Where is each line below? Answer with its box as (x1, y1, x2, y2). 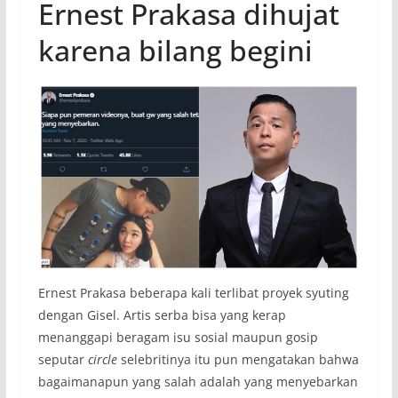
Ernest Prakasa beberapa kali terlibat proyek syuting (37, 283, 349, 301)
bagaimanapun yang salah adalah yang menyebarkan (37, 372, 358, 390)
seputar (37, 350, 88, 368)
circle (87, 350, 117, 368)
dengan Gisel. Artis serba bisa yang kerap (37, 306, 286, 323)
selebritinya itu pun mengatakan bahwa (116, 350, 359, 368)
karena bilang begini (37, 31, 313, 70)
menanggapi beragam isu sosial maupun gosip (37, 328, 318, 346)
